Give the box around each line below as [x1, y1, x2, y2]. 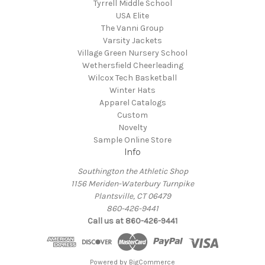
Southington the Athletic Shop [77, 166, 188, 177]
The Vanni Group [101, 23, 164, 34]
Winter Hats [109, 85, 156, 96]
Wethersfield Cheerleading [82, 60, 183, 71]
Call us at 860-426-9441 [88, 216, 177, 227]
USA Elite [116, 11, 149, 21]
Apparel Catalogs [99, 98, 166, 108]
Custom [117, 110, 148, 121]
